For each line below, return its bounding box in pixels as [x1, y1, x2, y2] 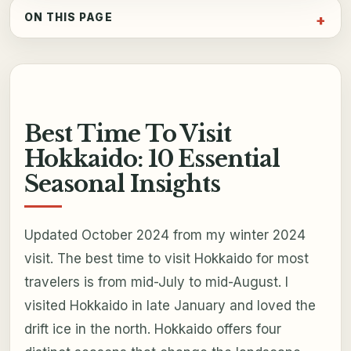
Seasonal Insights [24, 170, 221, 199]
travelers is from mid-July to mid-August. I [24, 273, 288, 290]
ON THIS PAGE [24, 10, 113, 24]
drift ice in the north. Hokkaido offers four [24, 320, 281, 337]
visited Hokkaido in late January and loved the [24, 297, 316, 313]
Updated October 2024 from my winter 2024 [24, 226, 306, 243]
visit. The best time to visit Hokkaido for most [24, 250, 309, 266]
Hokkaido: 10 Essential [24, 145, 280, 174]
